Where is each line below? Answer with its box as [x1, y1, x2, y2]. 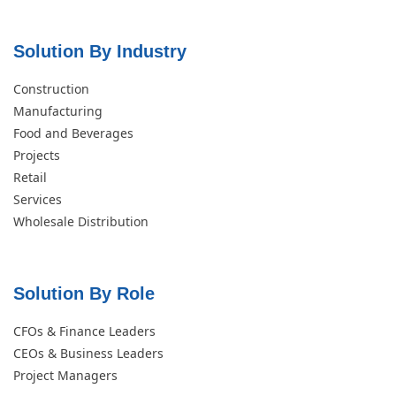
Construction [13, 80, 89, 97]
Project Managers [13, 366, 118, 384]
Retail [13, 168, 47, 186]
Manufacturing [13, 102, 103, 119]
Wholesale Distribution [13, 212, 148, 230]
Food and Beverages [13, 124, 133, 141]
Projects [13, 146, 60, 164]
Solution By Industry [13, 41, 187, 61]
